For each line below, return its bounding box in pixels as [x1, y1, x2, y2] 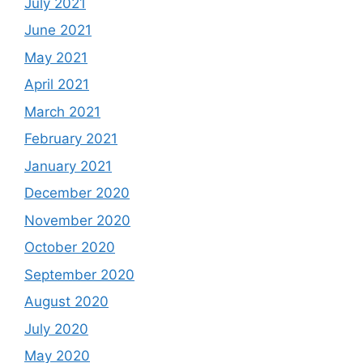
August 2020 [24, 293, 109, 310]
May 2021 [24, 49, 88, 66]
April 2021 [24, 76, 89, 92]
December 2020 [24, 185, 130, 201]
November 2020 [24, 211, 130, 228]
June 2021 [24, 22, 92, 38]
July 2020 [24, 320, 88, 337]
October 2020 [24, 239, 115, 255]
